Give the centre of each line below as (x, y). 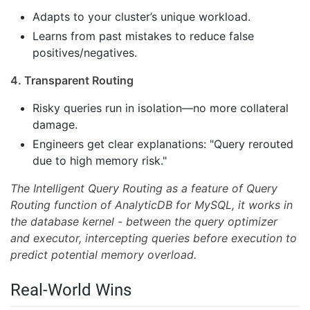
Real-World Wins (71, 290)
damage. (55, 125)
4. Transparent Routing (72, 81)
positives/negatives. (85, 53)
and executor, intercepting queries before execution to (154, 238)
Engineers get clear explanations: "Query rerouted (163, 144)
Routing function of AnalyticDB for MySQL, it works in (152, 205)
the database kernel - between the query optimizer (144, 222)
